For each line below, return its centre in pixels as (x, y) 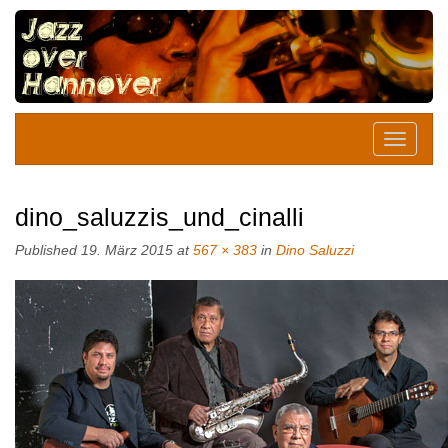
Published (48, 249)
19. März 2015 (127, 249)
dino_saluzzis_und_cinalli (159, 216)
